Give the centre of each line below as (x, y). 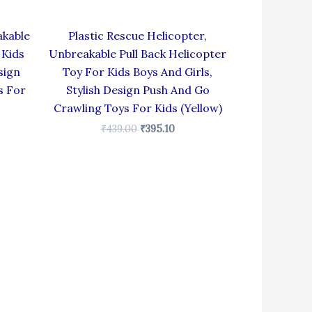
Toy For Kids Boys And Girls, (138, 71)
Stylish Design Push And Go (138, 89)
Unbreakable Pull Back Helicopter (138, 53)
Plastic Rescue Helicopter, (138, 35)
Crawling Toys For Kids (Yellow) (138, 108)
